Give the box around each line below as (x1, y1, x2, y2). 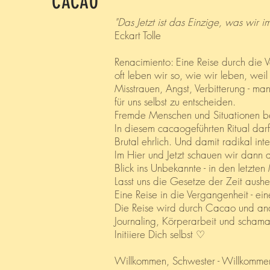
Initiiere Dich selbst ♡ (115, 227, 205, 241)
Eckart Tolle (115, 28, 161, 42)
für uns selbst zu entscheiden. (115, 94, 236, 108)
